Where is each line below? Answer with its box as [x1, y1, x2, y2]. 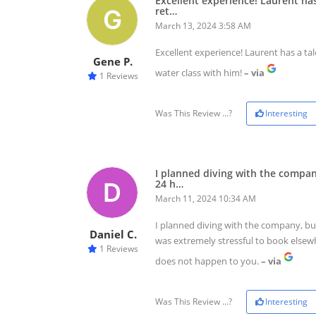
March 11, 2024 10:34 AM [155, 193, 256, 205]
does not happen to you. [155, 255, 259, 268]
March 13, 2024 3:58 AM [155, 20, 251, 32]
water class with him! [155, 66, 242, 80]
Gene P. [93, 54, 133, 69]
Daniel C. [89, 227, 137, 242]
